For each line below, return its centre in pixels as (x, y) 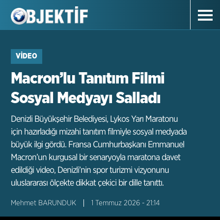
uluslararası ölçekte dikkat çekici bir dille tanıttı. (87, 183)
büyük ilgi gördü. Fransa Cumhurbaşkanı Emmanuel (98, 145)
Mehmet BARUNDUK (44, 203)
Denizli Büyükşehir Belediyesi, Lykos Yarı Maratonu (95, 119)
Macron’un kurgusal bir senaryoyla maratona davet (96, 158)
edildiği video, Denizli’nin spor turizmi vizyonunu (90, 170)
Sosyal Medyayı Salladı (86, 98)
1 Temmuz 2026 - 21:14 (126, 203)
